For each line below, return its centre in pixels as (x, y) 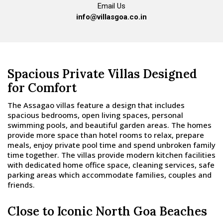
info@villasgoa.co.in (111, 17)
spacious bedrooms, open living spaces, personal (95, 115)
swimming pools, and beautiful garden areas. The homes (110, 125)
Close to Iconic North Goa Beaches (107, 212)
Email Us (111, 6)
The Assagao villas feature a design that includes (96, 105)
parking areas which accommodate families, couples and (110, 175)
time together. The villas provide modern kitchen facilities (111, 155)
